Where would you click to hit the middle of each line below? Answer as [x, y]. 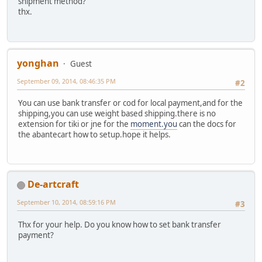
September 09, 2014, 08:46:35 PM [66, 81]
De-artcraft [53, 185]
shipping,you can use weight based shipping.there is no [117, 114]
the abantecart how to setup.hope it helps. [94, 135]
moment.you [154, 124]
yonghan [38, 63]
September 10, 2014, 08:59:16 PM [66, 202]
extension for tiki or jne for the [74, 124]
